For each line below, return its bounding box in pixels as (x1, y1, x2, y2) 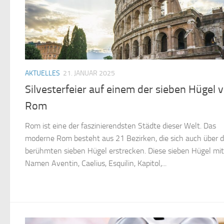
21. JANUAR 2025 (63, 68, 115, 77)
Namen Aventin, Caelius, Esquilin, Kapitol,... (25, 158, 166, 168)
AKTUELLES (25, 68, 60, 77)
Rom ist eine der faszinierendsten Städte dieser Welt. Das (25, 120, 216, 130)
